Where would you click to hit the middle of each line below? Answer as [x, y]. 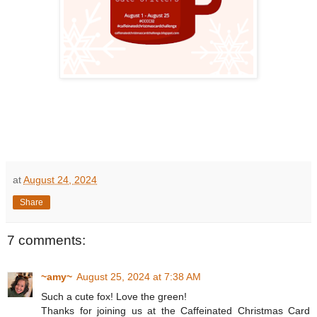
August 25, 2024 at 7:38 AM [139, 277]
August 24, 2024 [60, 180]
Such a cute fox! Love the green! [114, 297]
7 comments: [46, 241]
